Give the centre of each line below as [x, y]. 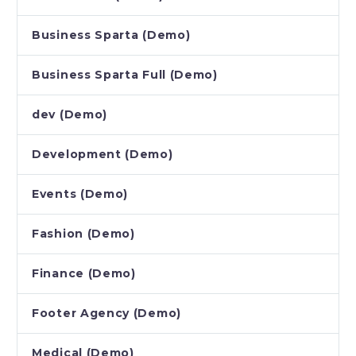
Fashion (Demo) [83, 234]
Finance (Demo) [84, 274]
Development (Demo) [103, 155]
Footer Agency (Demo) [106, 313]
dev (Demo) [70, 115]
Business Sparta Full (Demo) [125, 75]
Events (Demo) [80, 194]
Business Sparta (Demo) [111, 35]
